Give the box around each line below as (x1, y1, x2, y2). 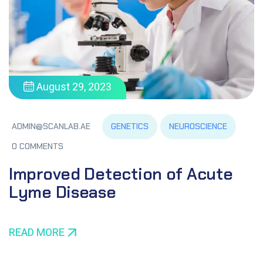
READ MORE (9, 224, 65, 241)
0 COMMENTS (12, 140, 63, 151)
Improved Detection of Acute (9, 163, 233, 185)
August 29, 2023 (34, 79, 112, 96)
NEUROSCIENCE (169, 120, 227, 131)
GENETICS (111, 120, 149, 131)
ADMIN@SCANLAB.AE (12, 121, 90, 132)
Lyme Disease (9, 181, 116, 203)
